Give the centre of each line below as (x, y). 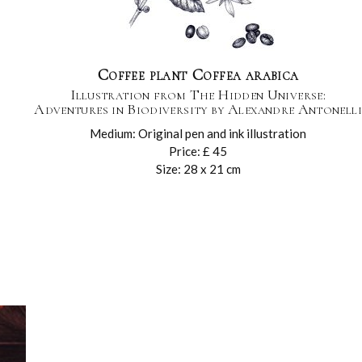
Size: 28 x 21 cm (198, 169)
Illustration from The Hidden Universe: (198, 95)
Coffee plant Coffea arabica (198, 75)
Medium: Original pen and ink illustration (198, 133)
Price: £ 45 (198, 151)
